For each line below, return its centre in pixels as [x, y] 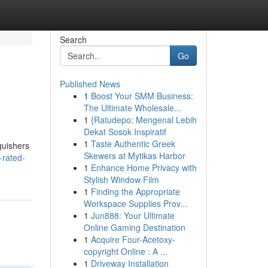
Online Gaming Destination [134, 227]
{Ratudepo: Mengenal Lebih [144, 120]
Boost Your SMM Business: [142, 96]
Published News [90, 84]
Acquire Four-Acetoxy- [133, 239]
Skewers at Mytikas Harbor [134, 156]
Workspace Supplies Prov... [135, 203]
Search [73, 39]
